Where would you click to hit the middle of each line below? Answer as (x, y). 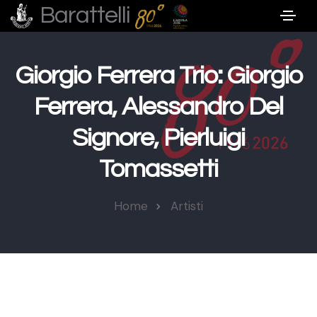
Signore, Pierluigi (158, 138)
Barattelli (87, 15)
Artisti (187, 206)
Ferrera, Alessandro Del (158, 107)
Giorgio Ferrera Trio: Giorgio (158, 76)
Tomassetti (158, 169)
